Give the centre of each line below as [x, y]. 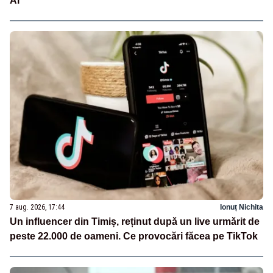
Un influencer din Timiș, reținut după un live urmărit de [135, 221]
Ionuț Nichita [242, 207]
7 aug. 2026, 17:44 [37, 207]
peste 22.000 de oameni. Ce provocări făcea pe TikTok [134, 236]
